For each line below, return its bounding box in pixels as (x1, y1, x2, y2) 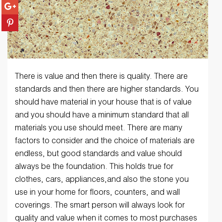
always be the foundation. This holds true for (15, 164, 173, 172)
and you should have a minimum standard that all (15, 112, 189, 120)
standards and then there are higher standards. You (15, 86, 199, 95)
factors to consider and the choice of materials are (15, 138, 195, 146)
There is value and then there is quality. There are (15, 73, 188, 82)
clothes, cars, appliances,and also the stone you (15, 176, 189, 185)
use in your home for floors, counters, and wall (15, 189, 180, 198)
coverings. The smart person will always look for (15, 202, 185, 211)
